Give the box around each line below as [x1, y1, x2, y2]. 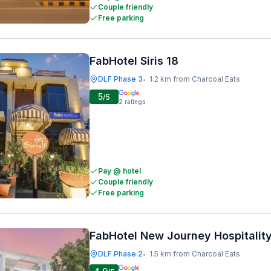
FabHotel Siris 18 [90, 54, 178, 67]
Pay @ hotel [98, 166, 141, 175]
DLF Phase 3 [98, 74, 143, 83]
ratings [125, 98, 145, 105]
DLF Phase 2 [98, 249, 143, 258]
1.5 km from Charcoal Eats [149, 249, 240, 258]
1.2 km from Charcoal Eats [149, 74, 240, 83]
